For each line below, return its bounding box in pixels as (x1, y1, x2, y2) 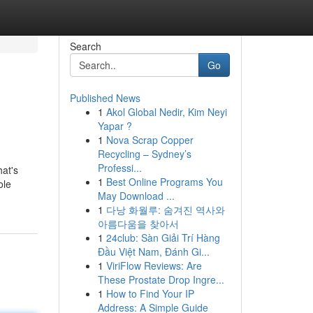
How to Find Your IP (105, 286, 194, 300)
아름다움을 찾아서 (97, 217, 179, 231)
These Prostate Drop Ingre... (97, 272, 224, 286)
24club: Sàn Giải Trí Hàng (105, 231, 220, 245)
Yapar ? (97, 119, 132, 133)
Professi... (97, 161, 142, 175)
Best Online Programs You (105, 175, 223, 189)
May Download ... (97, 189, 175, 203)
